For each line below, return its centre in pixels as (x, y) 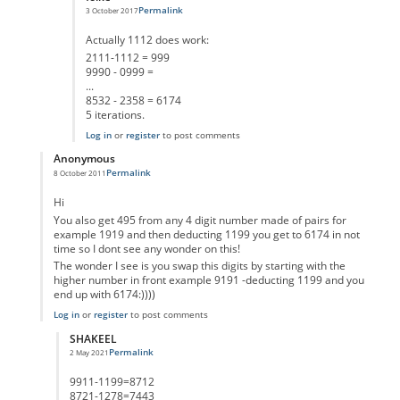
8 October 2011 (79, 172)
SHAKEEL (93, 338)
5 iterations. (115, 114)
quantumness (197, 18)
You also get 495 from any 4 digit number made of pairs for (200, 220)
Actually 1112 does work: (147, 40)
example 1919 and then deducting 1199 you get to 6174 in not (206, 234)
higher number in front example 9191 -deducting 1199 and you (208, 280)
